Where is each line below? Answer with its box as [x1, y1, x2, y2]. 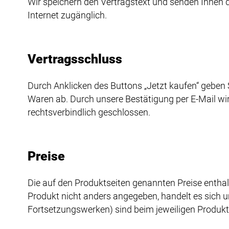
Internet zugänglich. [27, 10, 107, 21]
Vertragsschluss [27, 52, 122, 67]
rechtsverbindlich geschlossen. [27, 106, 150, 118]
